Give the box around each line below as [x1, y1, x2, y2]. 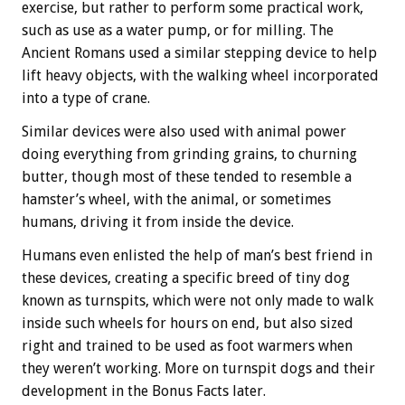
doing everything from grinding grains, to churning [22, 146, 357, 164]
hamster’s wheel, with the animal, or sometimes [22, 191, 331, 209]
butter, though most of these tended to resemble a [22, 168, 352, 186]
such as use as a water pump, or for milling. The [22, 22, 334, 40]
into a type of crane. [22, 89, 150, 108]
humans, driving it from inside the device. [22, 213, 294, 231]
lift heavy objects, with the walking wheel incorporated [22, 67, 379, 85]
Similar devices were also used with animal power [22, 123, 346, 141]
